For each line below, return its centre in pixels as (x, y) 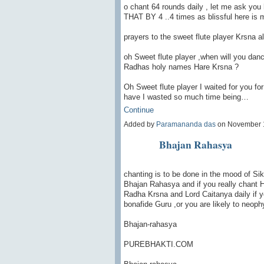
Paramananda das (186, 125)
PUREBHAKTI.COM (158, 244)
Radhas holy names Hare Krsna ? (181, 67)
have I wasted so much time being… (186, 97)
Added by (140, 125)
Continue (138, 110)
